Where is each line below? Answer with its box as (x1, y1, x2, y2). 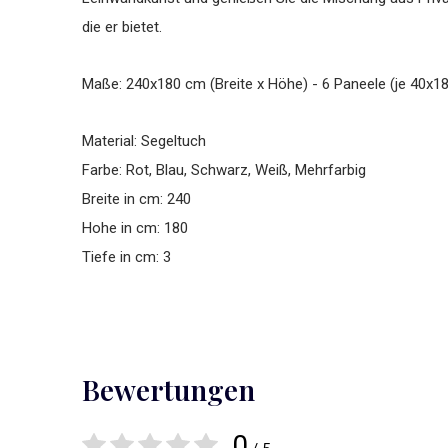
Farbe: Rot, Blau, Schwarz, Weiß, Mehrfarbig (82, 161, 366, 179)
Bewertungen (82, 371, 255, 408)
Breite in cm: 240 (82, 190, 191, 208)
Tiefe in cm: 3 (82, 248, 171, 266)
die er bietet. (82, 18, 162, 36)
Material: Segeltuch (82, 132, 206, 150)
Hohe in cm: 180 (82, 219, 188, 237)
